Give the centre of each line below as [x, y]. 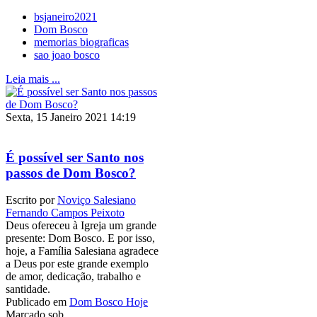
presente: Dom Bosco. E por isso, [80, 238]
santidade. [28, 289]
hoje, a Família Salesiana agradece [82, 251]
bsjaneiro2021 [65, 17]
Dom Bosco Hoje [109, 302]
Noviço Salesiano [97, 200]
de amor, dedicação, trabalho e [73, 277]
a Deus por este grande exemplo [77, 264]
